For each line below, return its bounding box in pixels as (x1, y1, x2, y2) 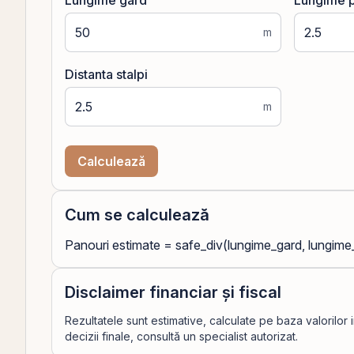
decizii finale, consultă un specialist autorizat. (65, 330, 298, 343)
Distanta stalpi (65, 66, 148, 82)
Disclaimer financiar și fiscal (65, 283, 281, 302)
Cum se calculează (65, 205, 209, 224)
